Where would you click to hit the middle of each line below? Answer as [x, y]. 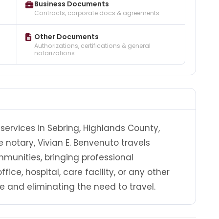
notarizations [54, 53]
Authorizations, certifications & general [92, 45]
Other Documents [66, 36]
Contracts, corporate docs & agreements [97, 13]
